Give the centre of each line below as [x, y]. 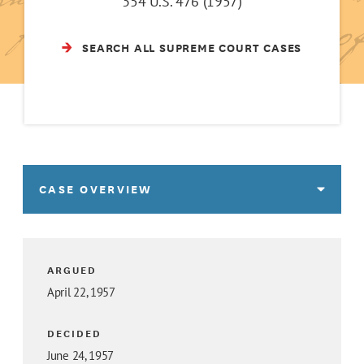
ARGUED [72, 270]
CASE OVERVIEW [96, 189]
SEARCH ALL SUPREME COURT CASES [192, 48]
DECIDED [75, 333]
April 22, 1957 [81, 292]
